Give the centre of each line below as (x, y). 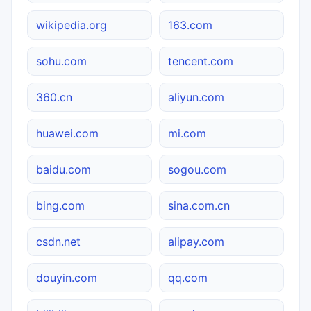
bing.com (60, 205)
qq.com (188, 277)
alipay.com (196, 241)
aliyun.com (196, 97)
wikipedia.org (72, 25)
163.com (190, 25)
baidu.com (64, 169)
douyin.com (67, 277)
